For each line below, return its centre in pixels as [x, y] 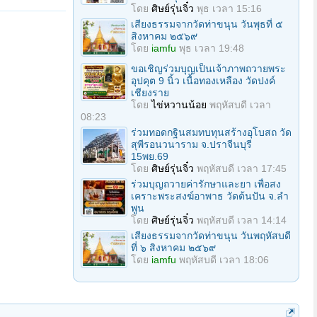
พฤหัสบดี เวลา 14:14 [242, 220]
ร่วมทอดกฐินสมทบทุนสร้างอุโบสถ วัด [211, 132]
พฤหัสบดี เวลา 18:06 [224, 260]
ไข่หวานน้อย [179, 105]
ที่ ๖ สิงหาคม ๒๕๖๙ [173, 248]
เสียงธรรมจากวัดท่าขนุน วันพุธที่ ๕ [207, 24]
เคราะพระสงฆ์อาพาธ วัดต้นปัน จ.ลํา [210, 196]
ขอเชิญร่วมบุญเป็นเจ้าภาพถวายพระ [208, 69]
